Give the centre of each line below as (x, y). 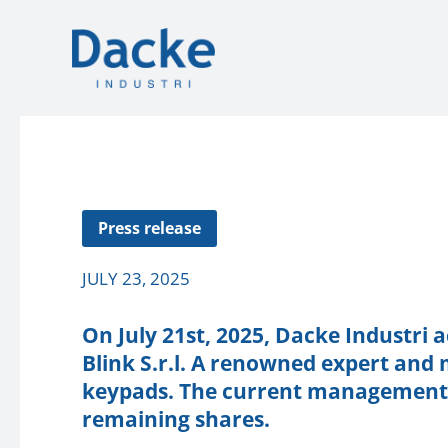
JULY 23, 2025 (136, 278)
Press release (149, 227)
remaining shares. (176, 418)
